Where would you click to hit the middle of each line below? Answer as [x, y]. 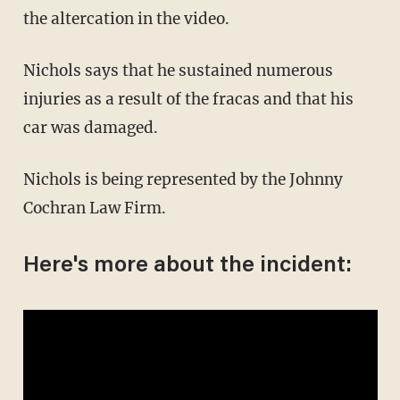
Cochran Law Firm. [94, 208]
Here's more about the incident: [187, 266]
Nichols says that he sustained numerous [29, 70]
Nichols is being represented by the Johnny [29, 179]
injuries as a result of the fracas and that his [188, 99]
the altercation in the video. [126, 18]
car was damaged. [90, 127]
